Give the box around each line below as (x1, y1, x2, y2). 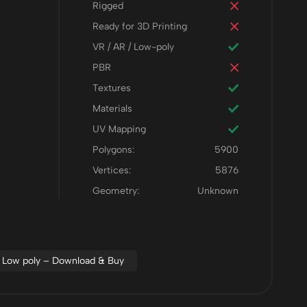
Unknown (197, 185, 238, 197)
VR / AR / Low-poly (92, 41, 174, 53)
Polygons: (92, 144, 134, 156)
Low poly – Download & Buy (2, 255, 124, 267)
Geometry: (92, 185, 139, 197)
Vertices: (92, 164, 131, 176)
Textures (92, 82, 131, 94)
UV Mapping (92, 123, 146, 135)
